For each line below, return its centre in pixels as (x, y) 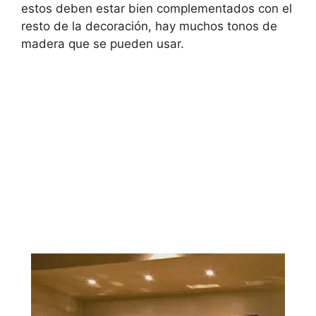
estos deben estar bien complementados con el (157, 9)
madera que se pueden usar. (103, 44)
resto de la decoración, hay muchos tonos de (149, 26)
